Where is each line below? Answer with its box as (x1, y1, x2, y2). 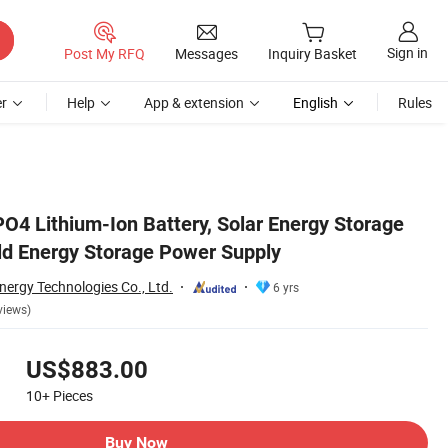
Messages (175, 43, 238, 63)
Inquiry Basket (268, 44, 357, 64)
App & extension (144, 93, 244, 112)
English (293, 93, 338, 112)
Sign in (387, 43, 428, 63)
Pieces (53, 386, 93, 405)
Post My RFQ (64, 43, 145, 63)
